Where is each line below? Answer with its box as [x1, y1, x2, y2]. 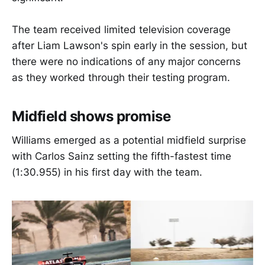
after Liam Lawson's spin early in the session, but [12, 40, 247, 52]
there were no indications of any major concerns [12, 56, 241, 68]
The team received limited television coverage [12, 24, 231, 36]
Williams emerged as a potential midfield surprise [12, 134, 246, 146]
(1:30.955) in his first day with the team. [12, 166, 202, 178]
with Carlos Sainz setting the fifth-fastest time [12, 150, 231, 162]
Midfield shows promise [12, 108, 171, 125]
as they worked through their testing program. [12, 72, 230, 84]
